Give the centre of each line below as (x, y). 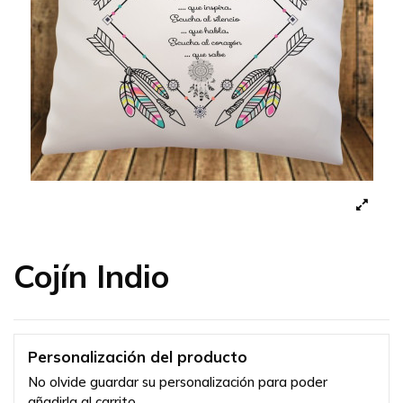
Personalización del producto (138, 356)
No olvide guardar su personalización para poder (178, 382)
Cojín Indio (91, 275)
